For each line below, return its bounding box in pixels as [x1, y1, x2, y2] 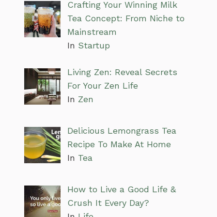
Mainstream [67, 27, 117, 37]
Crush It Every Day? [67, 198, 149, 208]
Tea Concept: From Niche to [67, 13, 185, 24]
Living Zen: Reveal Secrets [67, 67, 177, 77]
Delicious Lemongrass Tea [67, 125, 176, 136]
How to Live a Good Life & [67, 184, 176, 195]
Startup [77, 40, 110, 51]
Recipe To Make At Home [67, 139, 171, 150]
